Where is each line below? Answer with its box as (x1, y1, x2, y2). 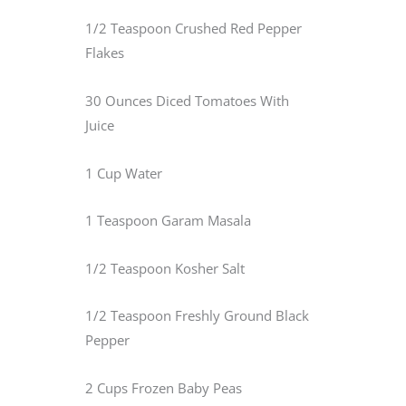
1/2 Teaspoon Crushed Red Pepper (85, 19, 302, 38)
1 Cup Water (85, 163, 162, 182)
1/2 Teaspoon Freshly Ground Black (85, 306, 309, 325)
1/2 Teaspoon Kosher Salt (85, 258, 245, 277)
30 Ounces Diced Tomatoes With (85, 91, 289, 110)
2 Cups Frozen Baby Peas (85, 378, 242, 397)
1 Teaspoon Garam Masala (85, 211, 251, 230)
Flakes (85, 43, 124, 63)
